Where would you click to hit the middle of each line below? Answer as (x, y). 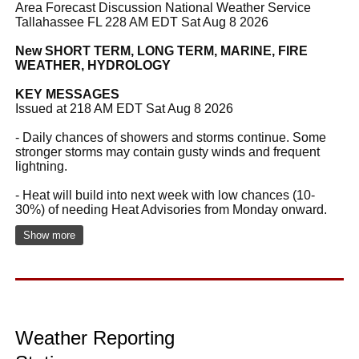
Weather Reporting (95, 337)
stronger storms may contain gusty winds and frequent (167, 151)
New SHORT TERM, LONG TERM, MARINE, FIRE (161, 50)
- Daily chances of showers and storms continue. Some (171, 137)
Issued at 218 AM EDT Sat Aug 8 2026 (124, 108)
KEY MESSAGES (67, 94)
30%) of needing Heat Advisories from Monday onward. (171, 209)
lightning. (41, 166)
